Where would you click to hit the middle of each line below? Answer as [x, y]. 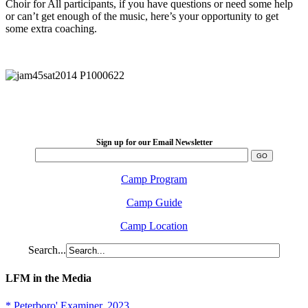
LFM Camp [154, 102]
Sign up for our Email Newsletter [154, 143]
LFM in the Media [48, 278]
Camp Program [154, 179]
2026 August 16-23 [154, 114]
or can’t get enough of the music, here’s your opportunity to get [142, 16]
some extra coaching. [51, 28]
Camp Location [154, 226]
